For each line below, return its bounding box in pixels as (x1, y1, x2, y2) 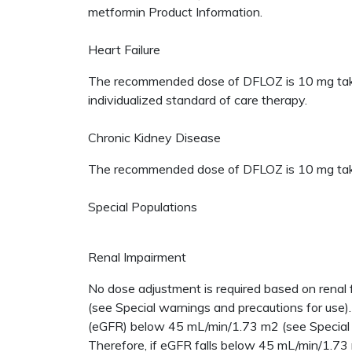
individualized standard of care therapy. (88, 92, 310, 108)
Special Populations (88, 199, 200, 214)
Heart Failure (88, 42, 160, 57)
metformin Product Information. (88, 4, 266, 20)
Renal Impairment (88, 249, 186, 265)
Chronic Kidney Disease (88, 130, 221, 145)
